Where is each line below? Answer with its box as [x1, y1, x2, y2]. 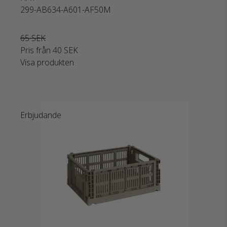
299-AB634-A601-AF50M [20, 4, 111, 15]
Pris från [20, 45, 53, 56]
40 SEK [53, 45, 78, 56]
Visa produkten [20, 57, 74, 68]
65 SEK [20, 32, 46, 44]
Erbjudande [20, 109, 61, 121]
